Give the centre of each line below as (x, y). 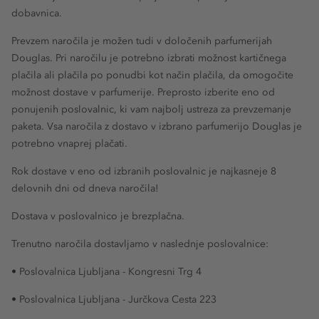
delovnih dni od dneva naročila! (85, 188)
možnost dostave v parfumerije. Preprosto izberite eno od (143, 92)
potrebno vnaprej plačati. (69, 143)
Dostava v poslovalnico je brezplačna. (98, 216)
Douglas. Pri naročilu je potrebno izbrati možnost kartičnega (149, 58)
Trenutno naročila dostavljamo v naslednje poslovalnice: (140, 244)
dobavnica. (37, 13)
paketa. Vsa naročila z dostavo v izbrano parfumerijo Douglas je (157, 126)
